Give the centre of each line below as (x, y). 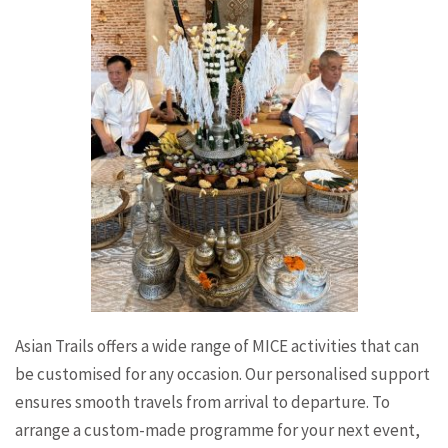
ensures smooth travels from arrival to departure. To (202, 402)
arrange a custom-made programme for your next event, (217, 430)
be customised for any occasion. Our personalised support (222, 374)
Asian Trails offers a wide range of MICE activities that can (217, 346)
